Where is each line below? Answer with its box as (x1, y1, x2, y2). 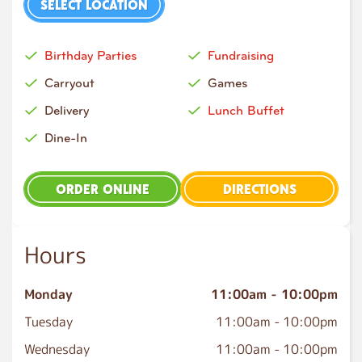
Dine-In (44, 130, 87, 145)
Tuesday (24, 313, 73, 330)
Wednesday (24, 340, 90, 358)
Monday (24, 285, 73, 303)
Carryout (44, 75, 95, 90)
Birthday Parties (44, 48, 137, 63)
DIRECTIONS (222, 181, 297, 196)
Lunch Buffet (208, 103, 284, 118)
